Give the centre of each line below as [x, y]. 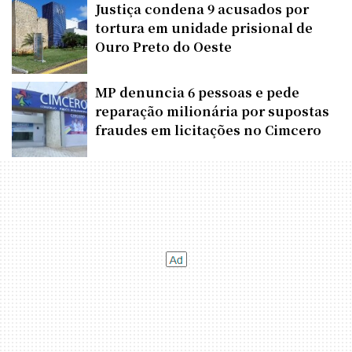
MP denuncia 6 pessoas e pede [197, 92]
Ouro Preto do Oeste [163, 46]
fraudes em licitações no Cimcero [208, 130]
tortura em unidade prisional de [204, 27]
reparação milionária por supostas [212, 111]
